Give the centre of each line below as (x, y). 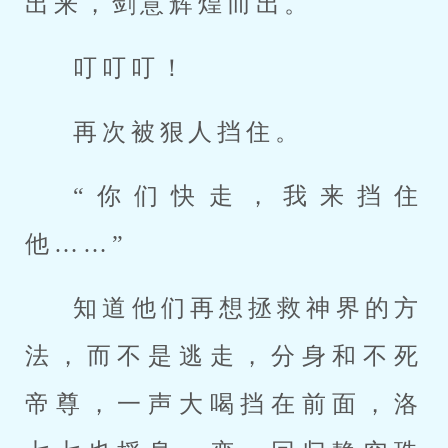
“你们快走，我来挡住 (248, 196)
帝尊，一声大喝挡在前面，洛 (224, 404)
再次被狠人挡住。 (188, 132)
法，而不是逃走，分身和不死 (224, 356)
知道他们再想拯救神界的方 (248, 308)
